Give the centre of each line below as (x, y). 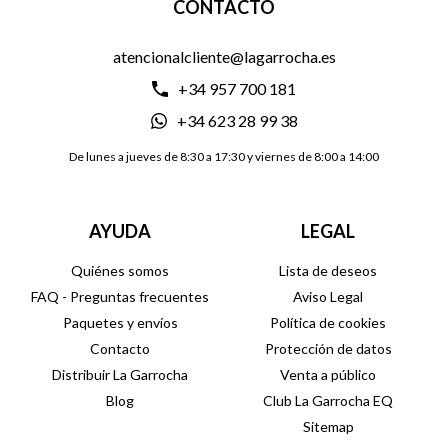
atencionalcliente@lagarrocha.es (224, 56)
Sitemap (328, 426)
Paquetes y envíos (120, 322)
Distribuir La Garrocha (120, 374)
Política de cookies (328, 322)
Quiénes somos (120, 270)
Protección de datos (328, 348)
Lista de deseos (328, 270)
